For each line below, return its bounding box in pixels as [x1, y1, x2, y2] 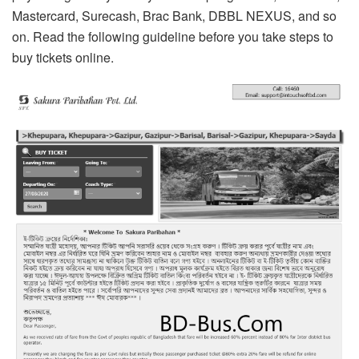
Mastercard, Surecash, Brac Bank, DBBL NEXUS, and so [12, 6, 337, 26]
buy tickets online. [12, 48, 114, 67]
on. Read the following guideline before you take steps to [12, 27, 333, 46]
